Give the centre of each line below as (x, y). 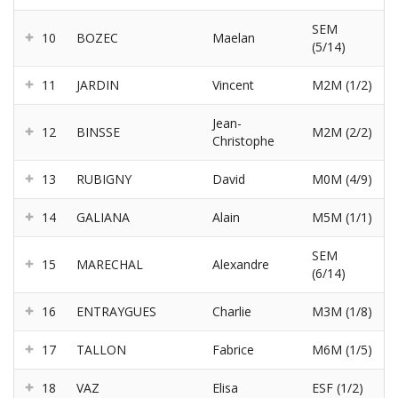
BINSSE (98, 132)
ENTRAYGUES (116, 312)
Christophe (243, 141)
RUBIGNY (104, 179)
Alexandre (241, 265)
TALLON (101, 350)
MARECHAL (110, 265)
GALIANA (103, 218)
